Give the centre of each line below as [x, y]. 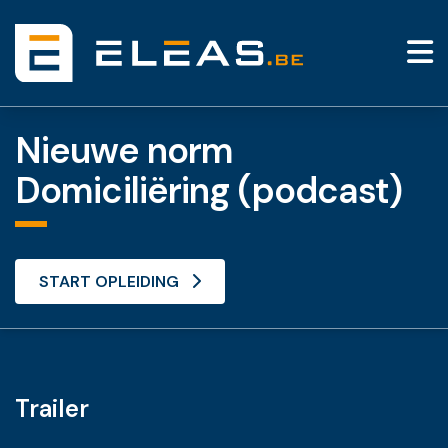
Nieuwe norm [124, 150]
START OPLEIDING [109, 281]
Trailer [52, 408]
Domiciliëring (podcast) [209, 190]
